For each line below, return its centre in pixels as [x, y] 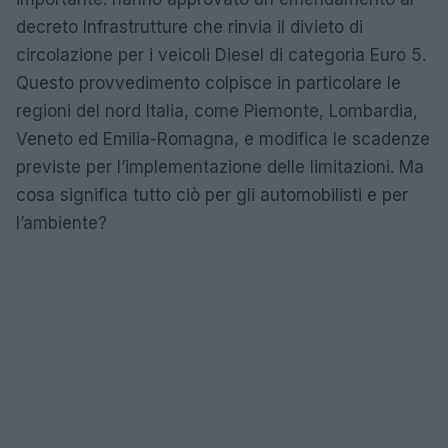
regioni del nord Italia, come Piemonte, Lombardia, [217, 111]
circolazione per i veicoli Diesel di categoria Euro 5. [221, 55]
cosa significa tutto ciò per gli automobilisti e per [212, 195]
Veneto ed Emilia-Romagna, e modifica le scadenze [223, 139]
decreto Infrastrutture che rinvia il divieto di [189, 27]
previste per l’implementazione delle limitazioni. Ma [220, 167]
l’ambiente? [61, 223]
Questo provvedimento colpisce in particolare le [208, 83]
